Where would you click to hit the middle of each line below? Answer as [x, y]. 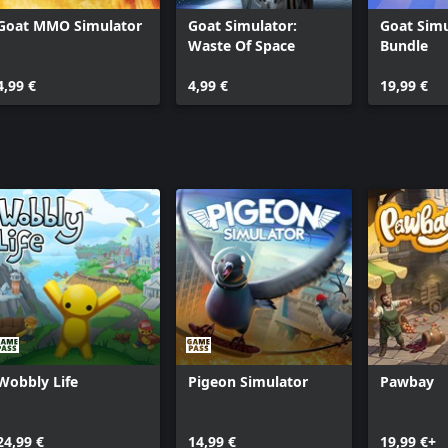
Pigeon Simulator [248, 381]
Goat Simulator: [242, 25]
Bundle [404, 45]
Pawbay [407, 381]
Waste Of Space [241, 45]
